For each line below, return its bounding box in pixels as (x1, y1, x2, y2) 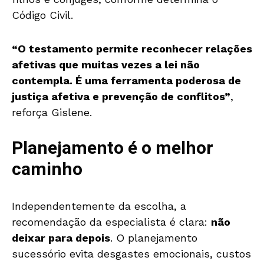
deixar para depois (12, 232, 110, 245)
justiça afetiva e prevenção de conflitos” (12, 90, 230, 103)
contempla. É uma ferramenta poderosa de (12, 74, 241, 87)
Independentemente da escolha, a (12, 200, 186, 213)
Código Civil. (12, 9, 73, 22)
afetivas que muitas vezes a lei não (12, 58, 200, 71)
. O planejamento (110, 232, 197, 245)
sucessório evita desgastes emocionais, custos (12, 247, 251, 260)
